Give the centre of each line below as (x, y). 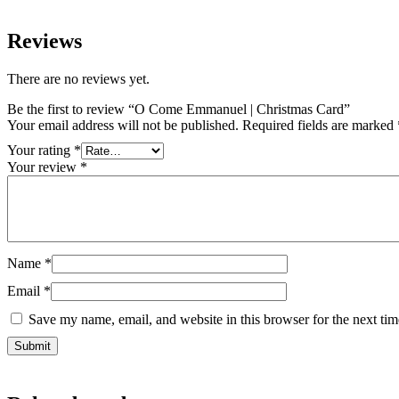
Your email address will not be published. (123, 125)
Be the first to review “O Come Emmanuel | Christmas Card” (179, 109)
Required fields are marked (320, 125)
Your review (44, 167)
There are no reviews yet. (78, 78)
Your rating (41, 150)
